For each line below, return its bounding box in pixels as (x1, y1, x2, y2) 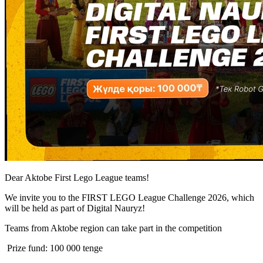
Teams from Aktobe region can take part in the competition (5, 222, 224, 233)
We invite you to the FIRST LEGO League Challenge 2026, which (5, 192, 254, 203)
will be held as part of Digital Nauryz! (5, 203, 147, 213)
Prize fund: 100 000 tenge (5, 242, 105, 253)
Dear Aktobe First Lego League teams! (5, 172, 151, 183)
